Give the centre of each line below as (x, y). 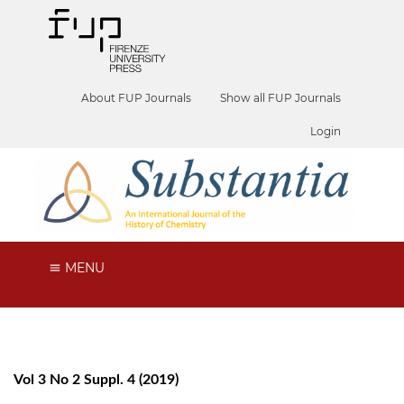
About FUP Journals (137, 98)
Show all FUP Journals (281, 98)
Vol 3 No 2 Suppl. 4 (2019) (96, 379)
